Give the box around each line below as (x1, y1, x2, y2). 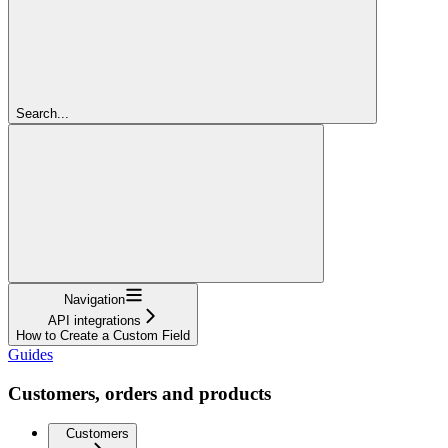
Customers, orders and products (8, 382, 271, 404)
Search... (16, 105, 69, 121)
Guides (8, 345, 53, 363)
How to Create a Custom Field (16, 327, 190, 343)
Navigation (63, 291, 125, 307)
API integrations (47, 312, 141, 328)
